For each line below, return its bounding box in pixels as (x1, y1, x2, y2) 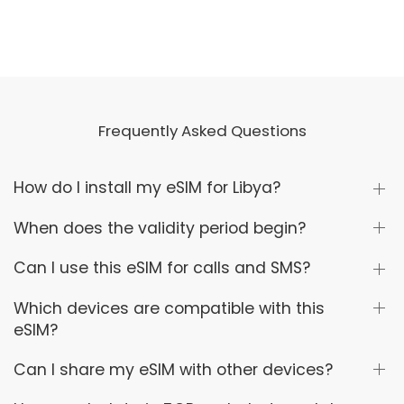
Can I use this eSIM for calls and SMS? (14, 257, 310, 280)
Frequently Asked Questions (97, 120, 307, 142)
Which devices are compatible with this (14, 297, 325, 319)
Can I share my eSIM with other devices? (14, 358, 333, 381)
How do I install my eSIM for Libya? (14, 177, 280, 199)
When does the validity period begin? (14, 216, 306, 239)
